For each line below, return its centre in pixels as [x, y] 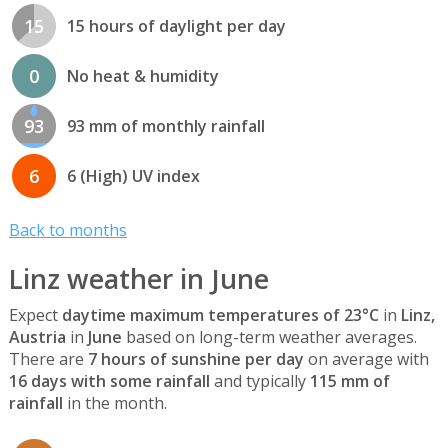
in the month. [114, 402]
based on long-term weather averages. [269, 336]
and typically [259, 380]
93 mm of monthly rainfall [165, 126]
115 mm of [349, 380]
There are [48, 358]
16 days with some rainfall [109, 380]
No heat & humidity [142, 76]
